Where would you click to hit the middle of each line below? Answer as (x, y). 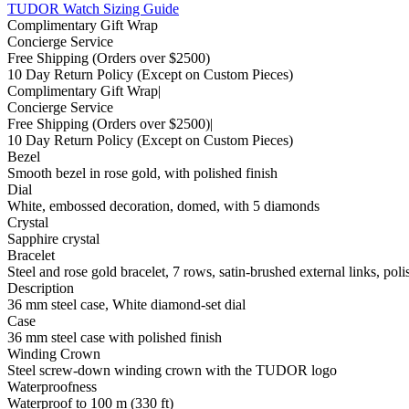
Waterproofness (52, 386)
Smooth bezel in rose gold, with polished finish (142, 173)
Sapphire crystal (53, 238)
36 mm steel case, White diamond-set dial (126, 304)
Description (41, 288)
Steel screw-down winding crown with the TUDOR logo (172, 370)
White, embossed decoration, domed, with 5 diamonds (163, 205)
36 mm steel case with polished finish (115, 337)
